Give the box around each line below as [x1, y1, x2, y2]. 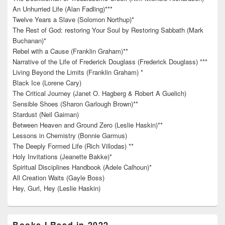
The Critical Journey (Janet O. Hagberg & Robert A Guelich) [13, 88, 186, 98]
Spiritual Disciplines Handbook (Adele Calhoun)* [13, 162, 152, 172]
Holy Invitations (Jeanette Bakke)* [13, 152, 112, 162]
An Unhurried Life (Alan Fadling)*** [13, 4, 113, 14]
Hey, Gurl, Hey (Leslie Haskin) [13, 183, 100, 193]
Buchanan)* [13, 36, 46, 46]
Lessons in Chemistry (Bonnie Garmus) [13, 131, 127, 141]
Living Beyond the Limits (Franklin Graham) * [13, 67, 143, 77]
